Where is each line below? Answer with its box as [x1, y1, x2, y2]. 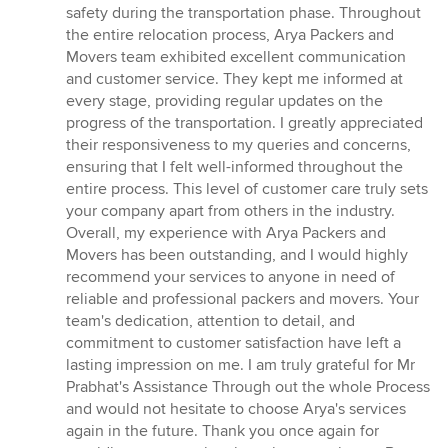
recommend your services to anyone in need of [66, 267, 395, 288]
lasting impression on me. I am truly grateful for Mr [66, 355, 415, 376]
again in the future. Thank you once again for [66, 421, 379, 442]
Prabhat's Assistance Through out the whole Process [66, 377, 430, 398]
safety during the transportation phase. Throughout [66, 3, 421, 24]
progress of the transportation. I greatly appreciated [66, 113, 423, 134]
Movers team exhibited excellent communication [66, 47, 406, 68]
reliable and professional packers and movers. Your [66, 289, 419, 310]
